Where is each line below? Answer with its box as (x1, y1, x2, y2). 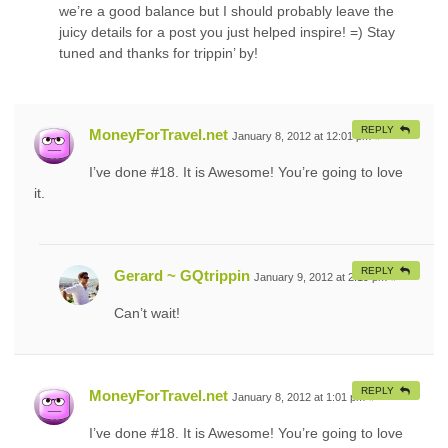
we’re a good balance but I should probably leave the (59, 2, 394, 19)
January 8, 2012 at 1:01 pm (232, 390, 365, 403)
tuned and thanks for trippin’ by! (59, 44, 258, 61)
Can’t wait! (114, 304, 180, 321)
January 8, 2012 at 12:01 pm (232, 129, 371, 142)
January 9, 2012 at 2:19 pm (254, 270, 387, 283)
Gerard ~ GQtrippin (114, 266, 250, 284)
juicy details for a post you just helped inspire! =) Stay (59, 23, 395, 40)
